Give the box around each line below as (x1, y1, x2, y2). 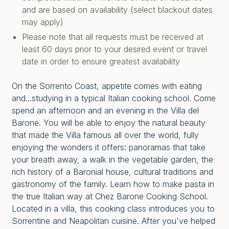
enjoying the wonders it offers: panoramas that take (12, 142, 205, 153)
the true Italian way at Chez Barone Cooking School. (12, 191, 208, 202)
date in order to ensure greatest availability (22, 56, 180, 67)
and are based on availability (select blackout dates (22, 5, 213, 15)
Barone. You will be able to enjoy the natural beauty (12, 118, 205, 128)
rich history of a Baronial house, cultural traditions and (12, 167, 213, 177)
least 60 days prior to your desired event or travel (22, 44, 207, 55)
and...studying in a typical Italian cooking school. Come (12, 93, 216, 104)
